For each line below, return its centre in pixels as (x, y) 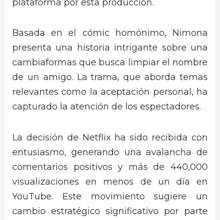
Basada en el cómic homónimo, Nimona (110, 33)
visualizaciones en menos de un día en (110, 181)
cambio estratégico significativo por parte (110, 211)
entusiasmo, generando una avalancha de (110, 152)
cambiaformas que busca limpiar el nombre (110, 63)
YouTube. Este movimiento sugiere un (110, 196)
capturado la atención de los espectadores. (107, 107)
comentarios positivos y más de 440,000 (110, 167)
